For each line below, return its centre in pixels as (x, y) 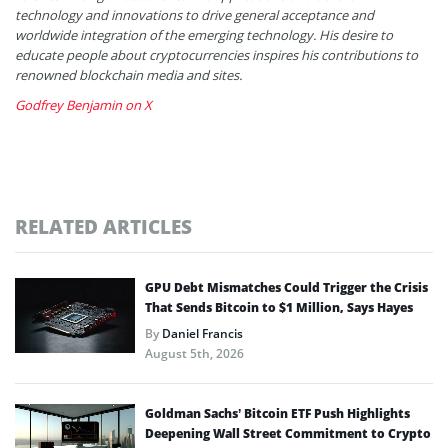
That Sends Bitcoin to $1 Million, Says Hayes (279, 307)
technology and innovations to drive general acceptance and (194, 14)
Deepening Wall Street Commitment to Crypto (288, 433)
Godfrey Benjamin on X (83, 104)
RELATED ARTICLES (103, 226)
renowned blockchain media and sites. (128, 74)
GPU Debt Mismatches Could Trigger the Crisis (286, 287)
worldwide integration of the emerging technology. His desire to (204, 34)
